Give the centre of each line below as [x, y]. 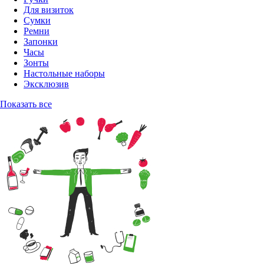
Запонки [41, 41]
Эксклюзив [46, 84]
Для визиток [49, 9]
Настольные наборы [64, 73]
